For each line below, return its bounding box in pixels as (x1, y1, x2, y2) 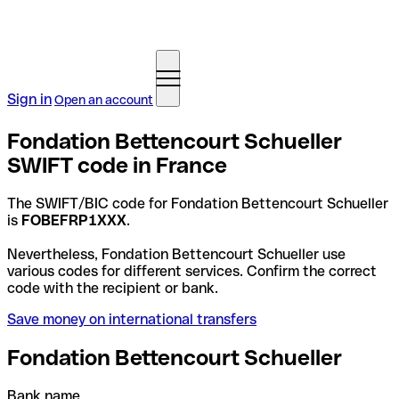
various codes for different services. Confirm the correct (7, 262, 377, 280)
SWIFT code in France (7, 152, 227, 177)
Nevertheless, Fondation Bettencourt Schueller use (7, 245, 346, 263)
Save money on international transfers (7, 310, 256, 328)
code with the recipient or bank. (7, 279, 218, 297)
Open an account (54, 93, 153, 107)
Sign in (7, 91, 52, 108)
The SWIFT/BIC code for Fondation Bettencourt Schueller (7, 194, 388, 212)
